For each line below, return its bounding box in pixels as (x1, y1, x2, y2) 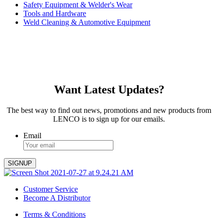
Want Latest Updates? (54, 83, 164, 96)
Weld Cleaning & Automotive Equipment (23, 18, 150, 27)
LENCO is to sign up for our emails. (53, 115, 165, 124)
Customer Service (23, 185, 78, 194)
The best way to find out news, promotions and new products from (7, 106, 211, 115)
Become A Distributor (23, 194, 91, 202)
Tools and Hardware (23, 9, 86, 18)
